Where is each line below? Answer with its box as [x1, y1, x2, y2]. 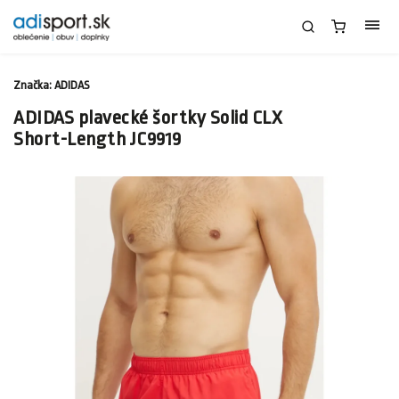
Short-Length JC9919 [13, 128, 182, 150]
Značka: [13, 78, 54, 92]
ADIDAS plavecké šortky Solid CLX [13, 107, 282, 128]
